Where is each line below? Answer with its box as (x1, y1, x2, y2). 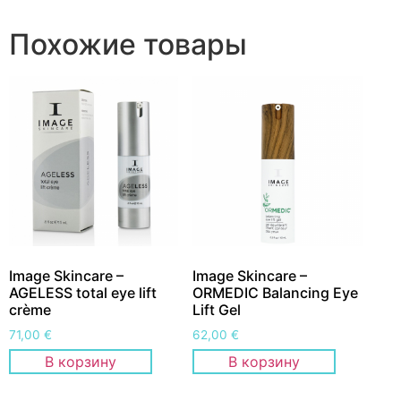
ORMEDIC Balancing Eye (192, 283, 359, 302)
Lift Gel (192, 300, 242, 319)
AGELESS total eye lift (9, 283, 157, 302)
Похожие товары (9, 27, 247, 63)
